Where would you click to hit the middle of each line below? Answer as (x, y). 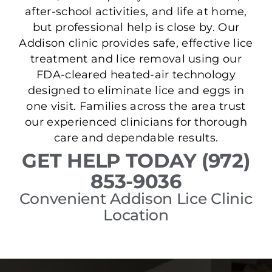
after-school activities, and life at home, (136, 12)
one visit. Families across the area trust (136, 106)
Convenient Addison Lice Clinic (136, 199)
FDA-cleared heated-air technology (136, 75)
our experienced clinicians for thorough (136, 122)
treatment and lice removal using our (136, 59)
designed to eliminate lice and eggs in (136, 90)
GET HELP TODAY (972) (136, 161)
